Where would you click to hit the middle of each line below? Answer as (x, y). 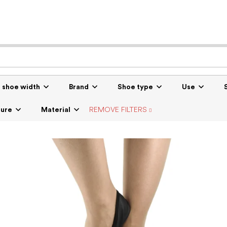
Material (56, 110)
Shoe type (135, 87)
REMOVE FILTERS (118, 110)
